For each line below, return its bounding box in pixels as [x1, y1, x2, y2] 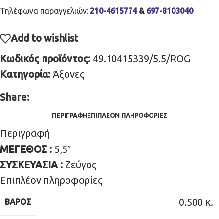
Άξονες [53, 68, 84, 80]
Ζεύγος [65, 158, 96, 170]
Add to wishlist [11, 32, 78, 44]
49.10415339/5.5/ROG [93, 52, 190, 64]
